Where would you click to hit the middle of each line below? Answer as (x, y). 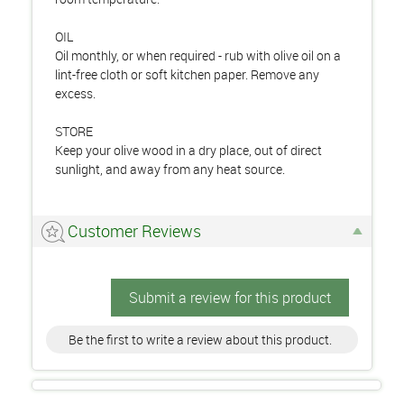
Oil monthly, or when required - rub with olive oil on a (198, 55)
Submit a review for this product (230, 298)
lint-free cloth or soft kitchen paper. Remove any (187, 74)
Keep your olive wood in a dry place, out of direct (188, 150)
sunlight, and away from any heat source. (170, 169)
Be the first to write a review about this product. (200, 340)
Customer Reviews (134, 231)
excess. (75, 93)
